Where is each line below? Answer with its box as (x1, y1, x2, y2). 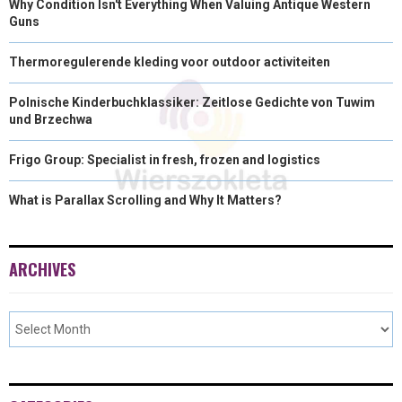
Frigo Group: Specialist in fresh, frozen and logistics (9, 152, 320, 167)
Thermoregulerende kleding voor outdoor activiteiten (9, 54, 330, 69)
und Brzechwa (9, 111, 92, 127)
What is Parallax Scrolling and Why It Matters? (9, 192, 282, 207)
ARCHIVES (9, 257, 75, 281)
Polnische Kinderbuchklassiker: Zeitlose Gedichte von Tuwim (9, 94, 375, 109)
